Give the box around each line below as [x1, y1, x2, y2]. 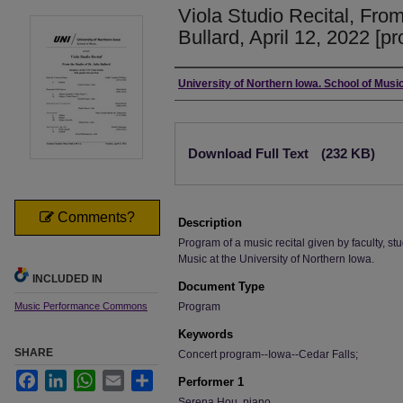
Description [178, 216, 242, 229]
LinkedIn [67, 371, 109, 383]
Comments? [54, 210, 135, 225]
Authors [175, 76, 237, 95]
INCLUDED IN [32, 273, 103, 285]
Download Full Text [188, 146, 312, 161]
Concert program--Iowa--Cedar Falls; [178, 348, 358, 361]
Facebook [38, 371, 86, 383]
